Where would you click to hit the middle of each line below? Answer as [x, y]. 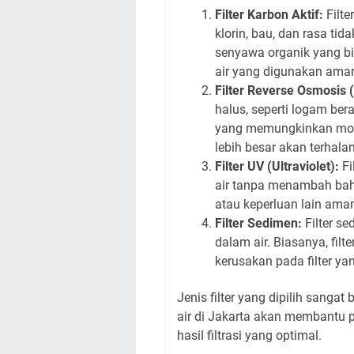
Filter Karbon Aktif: [269, 14]
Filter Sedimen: [258, 223]
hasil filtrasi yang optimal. [249, 335]
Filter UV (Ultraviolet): [277, 166]
